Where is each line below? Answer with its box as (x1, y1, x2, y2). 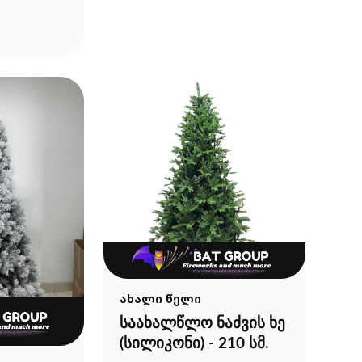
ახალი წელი (120, 290, 201, 306)
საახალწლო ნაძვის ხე (120, 315, 285, 331)
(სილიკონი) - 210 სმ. (120, 335, 269, 351)
